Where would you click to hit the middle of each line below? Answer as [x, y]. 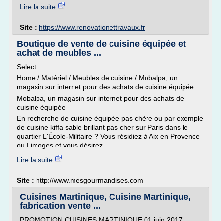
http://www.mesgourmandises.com [90, 180]
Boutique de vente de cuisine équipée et [101, 44]
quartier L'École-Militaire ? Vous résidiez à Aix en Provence [108, 136]
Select [26, 67]
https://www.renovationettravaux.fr [92, 27]
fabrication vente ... [60, 206]
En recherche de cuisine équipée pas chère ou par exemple [110, 118]
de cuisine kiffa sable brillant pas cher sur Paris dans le [102, 127]
